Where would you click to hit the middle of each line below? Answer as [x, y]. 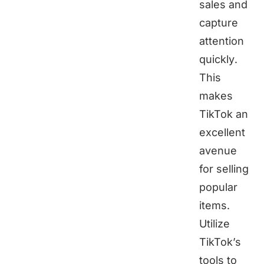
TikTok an [224, 114]
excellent [222, 133]
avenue [218, 151]
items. [214, 206]
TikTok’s [220, 242]
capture [219, 23]
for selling [224, 169]
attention [222, 41]
